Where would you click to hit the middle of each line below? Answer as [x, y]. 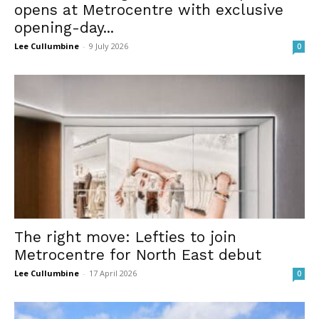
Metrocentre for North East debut [138, 254]
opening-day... [64, 28]
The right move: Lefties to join [125, 236]
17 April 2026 [113, 273]
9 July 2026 [109, 46]
